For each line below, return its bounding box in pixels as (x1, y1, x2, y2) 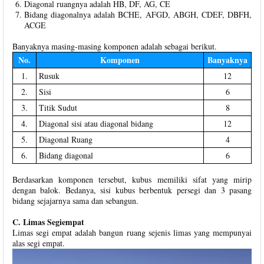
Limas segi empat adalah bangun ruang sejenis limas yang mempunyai (12, 226, 252, 238)
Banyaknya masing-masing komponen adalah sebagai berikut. (12, 40, 217, 52)
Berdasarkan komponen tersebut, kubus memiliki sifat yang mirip (12, 173, 252, 185)
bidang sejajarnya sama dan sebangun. (12, 194, 138, 206)
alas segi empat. (12, 237, 65, 249)
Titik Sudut (39, 101, 77, 113)
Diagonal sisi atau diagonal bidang (39, 117, 153, 129)
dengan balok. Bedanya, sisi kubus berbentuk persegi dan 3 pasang (12, 184, 252, 196)
